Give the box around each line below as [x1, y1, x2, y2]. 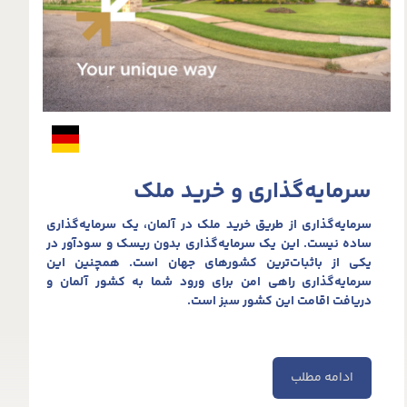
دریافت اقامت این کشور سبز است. [187, 291, 372, 312]
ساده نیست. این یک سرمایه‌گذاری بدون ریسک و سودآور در [46, 233, 372, 254]
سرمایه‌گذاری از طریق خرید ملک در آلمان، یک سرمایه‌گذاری [46, 214, 372, 235]
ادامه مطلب [291, 367, 354, 388]
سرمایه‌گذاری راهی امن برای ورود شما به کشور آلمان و [46, 272, 372, 293]
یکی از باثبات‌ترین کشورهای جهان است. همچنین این [46, 253, 372, 273]
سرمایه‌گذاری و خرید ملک [134, 174, 372, 210]
